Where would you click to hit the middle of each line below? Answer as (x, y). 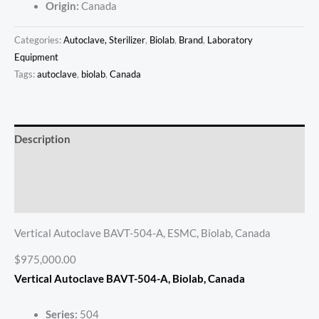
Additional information (70, 169)
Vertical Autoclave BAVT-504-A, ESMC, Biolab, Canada (142, 233)
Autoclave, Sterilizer (104, 40)
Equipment (36, 57)
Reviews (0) (42, 199)
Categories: (39, 40)
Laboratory (230, 40)
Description (42, 139)
